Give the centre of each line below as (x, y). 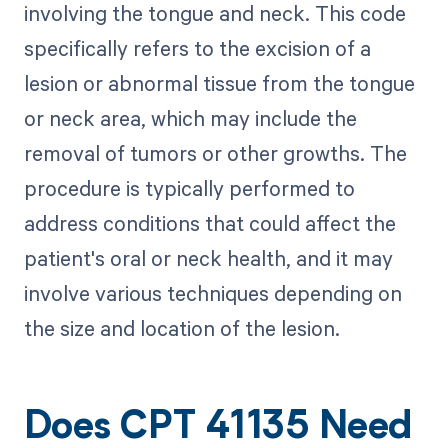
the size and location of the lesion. (181, 328)
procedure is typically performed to (189, 188)
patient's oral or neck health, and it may (208, 258)
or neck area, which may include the (190, 118)
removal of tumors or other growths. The (215, 153)
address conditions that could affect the (209, 223)
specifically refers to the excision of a (197, 48)
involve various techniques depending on (212, 293)
